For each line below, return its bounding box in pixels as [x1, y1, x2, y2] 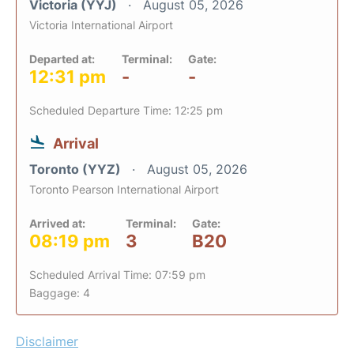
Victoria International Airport [29, 18, 173, 32]
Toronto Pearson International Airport [29, 183, 219, 196]
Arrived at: [29, 217, 85, 230]
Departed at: [29, 52, 95, 66]
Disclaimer [16, 333, 78, 349]
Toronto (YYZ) [29, 161, 124, 177]
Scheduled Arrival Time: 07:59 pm [29, 268, 205, 281]
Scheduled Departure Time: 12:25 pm [29, 104, 223, 117]
